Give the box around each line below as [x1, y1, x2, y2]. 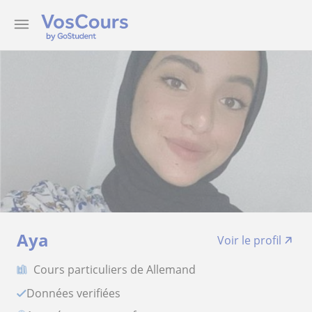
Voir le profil [217, 233, 281, 248]
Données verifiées [35, 286, 120, 301]
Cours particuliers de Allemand [33, 262, 196, 277]
